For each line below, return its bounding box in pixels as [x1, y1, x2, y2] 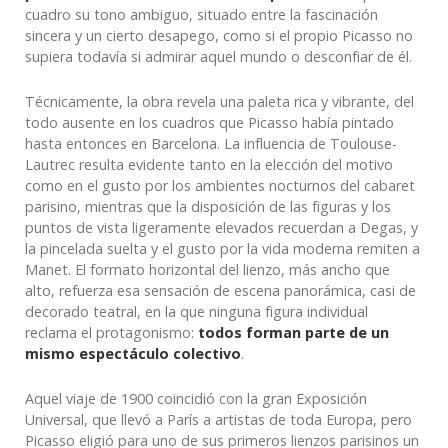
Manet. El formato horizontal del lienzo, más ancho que [25, 259, 390, 279]
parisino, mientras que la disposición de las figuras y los [25, 196, 391, 216]
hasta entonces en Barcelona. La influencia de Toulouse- [25, 133, 397, 153]
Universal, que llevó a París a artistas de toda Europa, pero [25, 409, 412, 429]
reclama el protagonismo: [25, 322, 198, 342]
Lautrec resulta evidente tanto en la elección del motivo [25, 154, 393, 174]
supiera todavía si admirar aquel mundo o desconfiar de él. [25, 46, 412, 66]
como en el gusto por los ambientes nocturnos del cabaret [25, 175, 415, 195]
